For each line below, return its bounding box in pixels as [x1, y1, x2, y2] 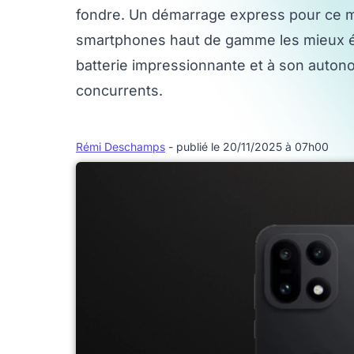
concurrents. [76, 82, 163, 99]
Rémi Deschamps [76, 140, 165, 153]
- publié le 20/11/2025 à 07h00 [168, 140, 329, 153]
